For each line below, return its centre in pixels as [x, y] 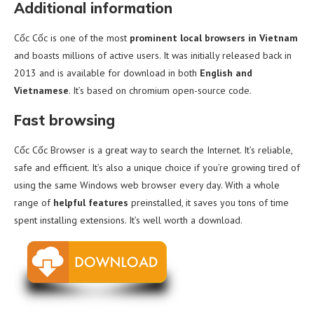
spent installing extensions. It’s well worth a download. [129, 220]
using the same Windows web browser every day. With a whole [147, 185]
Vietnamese [41, 90]
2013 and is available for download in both [107, 73]
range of [34, 202]
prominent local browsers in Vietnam [214, 37]
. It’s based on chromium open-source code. [160, 90]
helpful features [91, 202]
